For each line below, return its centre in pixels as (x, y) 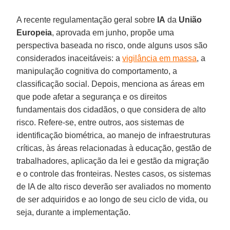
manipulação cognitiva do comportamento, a (97, 71)
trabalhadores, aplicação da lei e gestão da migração (113, 161)
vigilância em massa (160, 58)
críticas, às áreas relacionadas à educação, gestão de (114, 148)
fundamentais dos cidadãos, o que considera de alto (111, 109)
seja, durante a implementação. (74, 212)
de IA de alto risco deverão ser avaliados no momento (114, 186)
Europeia (34, 32)
